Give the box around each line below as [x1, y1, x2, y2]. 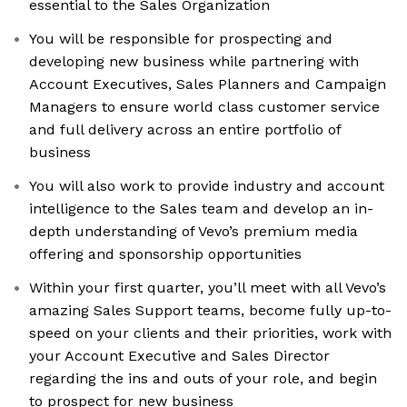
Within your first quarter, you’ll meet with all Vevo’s [29, 279, 386, 297]
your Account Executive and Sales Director [29, 347, 330, 365]
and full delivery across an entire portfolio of [29, 121, 342, 139]
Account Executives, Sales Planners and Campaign [29, 75, 386, 94]
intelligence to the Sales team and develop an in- [29, 200, 373, 218]
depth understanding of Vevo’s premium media [29, 223, 358, 241]
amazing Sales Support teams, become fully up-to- [29, 302, 392, 320]
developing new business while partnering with [29, 53, 359, 71]
